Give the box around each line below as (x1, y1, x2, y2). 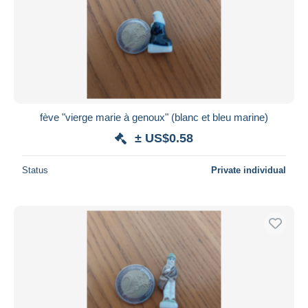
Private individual (211, 164, 286, 175)
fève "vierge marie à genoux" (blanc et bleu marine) (40, 111, 268, 123)
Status (22, 164, 48, 175)
